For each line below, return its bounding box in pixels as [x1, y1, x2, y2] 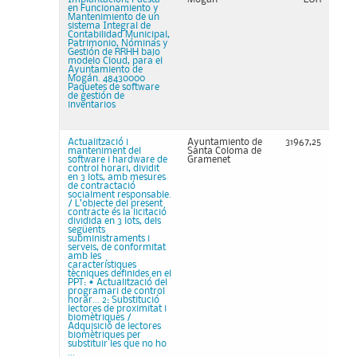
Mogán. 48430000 [68, 74, 145, 83]
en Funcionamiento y [68, 4, 159, 13]
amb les [68, 252, 101, 261]
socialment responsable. [68, 190, 171, 199]
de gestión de [68, 92, 124, 100]
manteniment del [68, 147, 141, 155]
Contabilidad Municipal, [68, 30, 170, 39]
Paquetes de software [68, 83, 159, 92]
